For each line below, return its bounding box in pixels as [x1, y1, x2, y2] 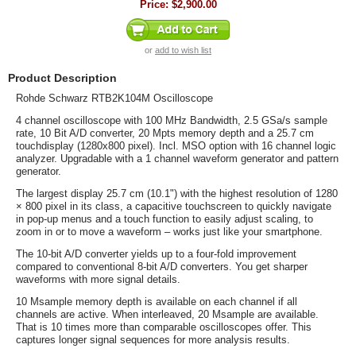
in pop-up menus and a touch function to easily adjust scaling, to [16, 213, 313, 225]
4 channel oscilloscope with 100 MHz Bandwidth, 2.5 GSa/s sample [16, 114, 327, 126]
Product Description [8, 72, 117, 84]
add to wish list [155, 45, 211, 55]
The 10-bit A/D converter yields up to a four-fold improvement [16, 248, 296, 260]
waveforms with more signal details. [16, 273, 180, 285]
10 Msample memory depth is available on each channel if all [16, 296, 297, 308]
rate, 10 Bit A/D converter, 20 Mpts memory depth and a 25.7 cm [16, 127, 314, 139]
